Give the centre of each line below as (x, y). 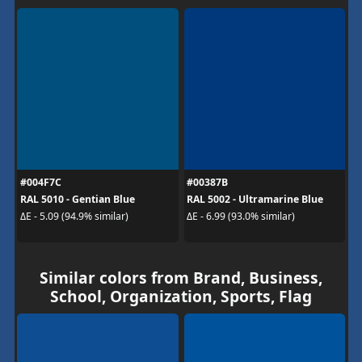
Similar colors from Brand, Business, (181, 277)
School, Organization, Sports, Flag (181, 296)
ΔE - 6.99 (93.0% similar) (241, 216)
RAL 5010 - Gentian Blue (77, 199)
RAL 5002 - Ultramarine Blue (255, 199)
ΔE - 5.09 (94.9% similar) (74, 216)
